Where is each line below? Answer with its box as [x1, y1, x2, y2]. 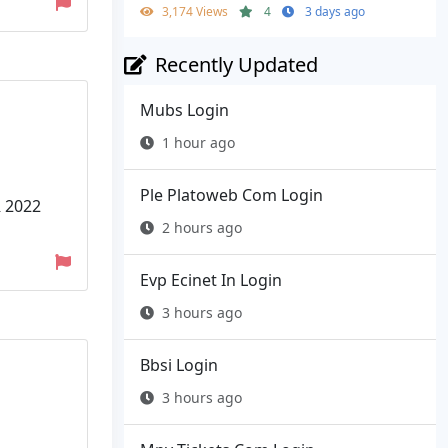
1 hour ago [162, 133, 235, 153]
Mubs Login [140, 99, 229, 122]
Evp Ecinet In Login [140, 269, 282, 292]
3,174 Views [162, 3, 231, 21]
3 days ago [305, 3, 365, 21]
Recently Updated [155, 51, 318, 79]
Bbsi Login [140, 354, 218, 377]
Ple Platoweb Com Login [140, 184, 323, 207]
